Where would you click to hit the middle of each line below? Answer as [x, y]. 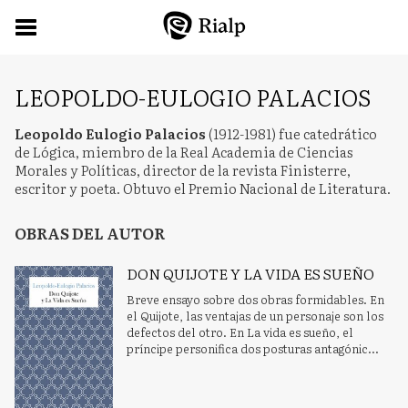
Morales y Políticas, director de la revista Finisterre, [183, 170]
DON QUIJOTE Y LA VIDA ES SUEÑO [251, 273]
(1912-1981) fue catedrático [293, 133]
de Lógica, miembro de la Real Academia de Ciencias [184, 152]
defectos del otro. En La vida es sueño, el [240, 332]
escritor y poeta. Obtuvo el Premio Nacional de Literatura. [203, 188]
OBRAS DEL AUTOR [90, 233]
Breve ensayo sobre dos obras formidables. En [256, 299]
